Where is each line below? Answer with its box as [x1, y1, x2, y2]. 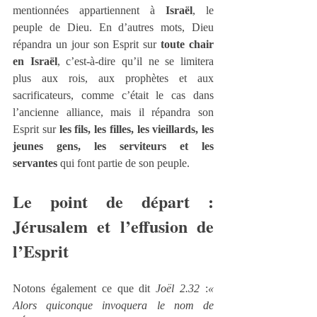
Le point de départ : [13, 188, 214, 214]
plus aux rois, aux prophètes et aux [13, 71, 214, 84]
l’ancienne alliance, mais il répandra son [13, 105, 214, 118]
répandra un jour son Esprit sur [13, 38, 161, 50]
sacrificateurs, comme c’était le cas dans [13, 88, 214, 101]
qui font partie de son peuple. [57, 156, 190, 169]
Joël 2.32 [156, 282, 200, 294]
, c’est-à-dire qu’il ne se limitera [57, 54, 214, 67]
